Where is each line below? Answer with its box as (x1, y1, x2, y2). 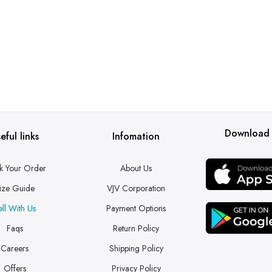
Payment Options (106, 202, 166, 214)
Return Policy (113, 222, 159, 234)
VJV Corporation (107, 182, 165, 194)
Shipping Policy (109, 242, 163, 254)
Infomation (112, 129, 160, 143)
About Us (120, 162, 152, 174)
